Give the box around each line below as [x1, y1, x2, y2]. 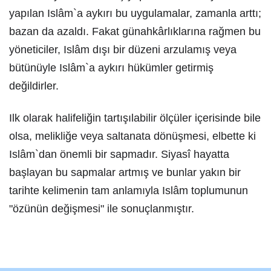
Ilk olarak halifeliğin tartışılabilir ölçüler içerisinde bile [9, 112, 261, 124]
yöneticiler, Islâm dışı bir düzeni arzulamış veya [9, 44, 237, 56]
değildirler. [9, 80, 59, 92]
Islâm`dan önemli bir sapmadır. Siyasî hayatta [9, 148, 229, 160]
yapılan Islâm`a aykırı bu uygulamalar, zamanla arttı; [9, 7, 261, 19]
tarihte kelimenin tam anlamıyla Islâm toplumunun [9, 184, 248, 197]
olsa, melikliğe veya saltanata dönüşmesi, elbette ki [9, 130, 256, 142]
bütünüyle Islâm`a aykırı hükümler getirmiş [9, 62, 214, 74]
